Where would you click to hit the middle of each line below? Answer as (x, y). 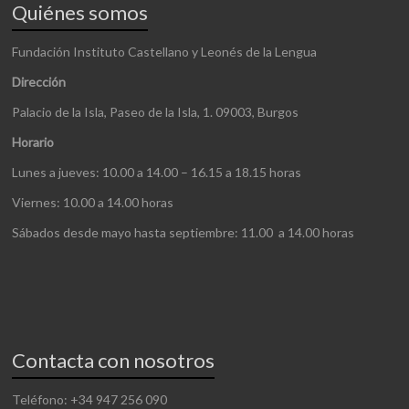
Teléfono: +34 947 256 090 (90, 399)
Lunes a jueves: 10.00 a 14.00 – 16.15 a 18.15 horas (157, 172)
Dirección (39, 82)
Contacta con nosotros (114, 360)
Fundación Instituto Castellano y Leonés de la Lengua (165, 52)
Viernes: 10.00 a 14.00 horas (93, 202)
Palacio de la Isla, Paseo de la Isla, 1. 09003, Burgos (156, 112)
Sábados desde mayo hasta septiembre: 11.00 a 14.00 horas (184, 232)
